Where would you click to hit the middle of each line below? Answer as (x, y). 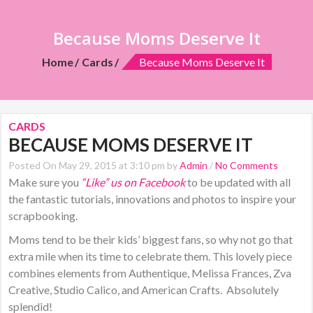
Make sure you (45, 182)
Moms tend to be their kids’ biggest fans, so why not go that (151, 239)
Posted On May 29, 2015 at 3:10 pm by (94, 165)
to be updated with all (238, 182)
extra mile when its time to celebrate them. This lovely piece (151, 256)
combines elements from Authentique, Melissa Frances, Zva (150, 273)
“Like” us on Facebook (133, 182)
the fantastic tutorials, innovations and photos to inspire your (153, 199)
